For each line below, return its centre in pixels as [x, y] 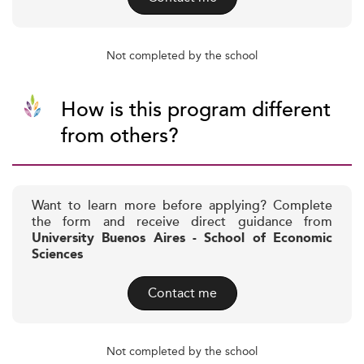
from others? [120, 136]
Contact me [182, 293]
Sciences [57, 255]
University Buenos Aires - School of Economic [182, 238]
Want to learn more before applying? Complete [182, 206]
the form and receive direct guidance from [182, 222]
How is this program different [196, 110]
